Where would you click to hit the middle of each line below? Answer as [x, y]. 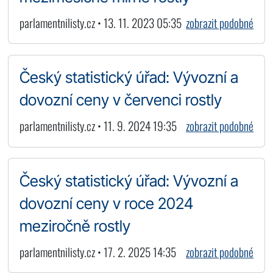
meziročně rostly [75, 226]
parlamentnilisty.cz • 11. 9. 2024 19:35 [98, 126]
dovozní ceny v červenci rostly [120, 100]
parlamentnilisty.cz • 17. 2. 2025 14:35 [97, 252]
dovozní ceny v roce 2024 [106, 203]
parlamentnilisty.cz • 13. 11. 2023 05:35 [100, 23]
